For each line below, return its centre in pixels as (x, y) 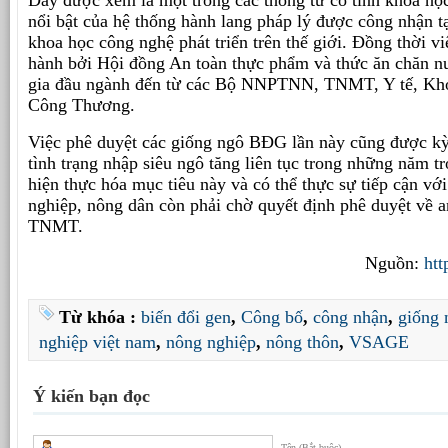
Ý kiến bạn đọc (91, 396)
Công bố (272, 317)
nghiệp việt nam (97, 342)
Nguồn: (392, 262)
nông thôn (302, 342)
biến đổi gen (186, 317)
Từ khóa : (100, 317)
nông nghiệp (211, 342)
